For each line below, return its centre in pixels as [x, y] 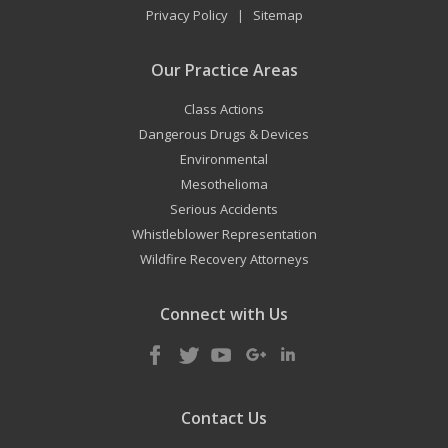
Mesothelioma [224, 184]
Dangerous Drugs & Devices [224, 134]
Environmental [224, 159]
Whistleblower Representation [224, 234]
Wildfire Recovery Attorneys [224, 259]
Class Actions [224, 109]
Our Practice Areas [224, 70]
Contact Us [224, 418]
